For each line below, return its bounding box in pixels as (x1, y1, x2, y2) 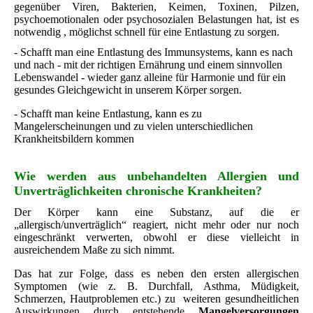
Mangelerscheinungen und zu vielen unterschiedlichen (14, 120, 253, 133)
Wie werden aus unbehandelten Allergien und (14, 169, 299, 184)
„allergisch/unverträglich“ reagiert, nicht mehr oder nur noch (14, 219, 299, 231)
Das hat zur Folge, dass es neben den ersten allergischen (14, 268, 299, 280)
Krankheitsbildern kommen (14, 133, 134, 145)
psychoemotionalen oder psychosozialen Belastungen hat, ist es (14, 13, 299, 25)
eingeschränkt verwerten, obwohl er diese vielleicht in (14, 231, 299, 244)
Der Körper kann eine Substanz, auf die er (14, 206, 299, 219)
